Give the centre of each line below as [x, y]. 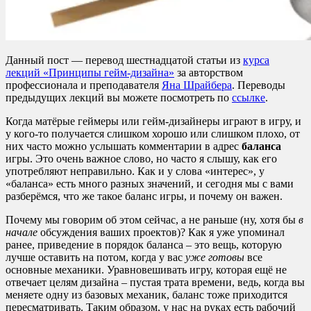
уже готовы [216, 257]
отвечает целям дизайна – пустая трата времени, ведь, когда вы [155, 282]
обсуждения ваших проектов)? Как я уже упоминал [161, 232]
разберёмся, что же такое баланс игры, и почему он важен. [144, 196]
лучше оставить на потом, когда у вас [95, 257]
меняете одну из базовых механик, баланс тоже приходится [146, 294]
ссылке [249, 97]
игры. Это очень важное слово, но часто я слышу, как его [141, 158]
